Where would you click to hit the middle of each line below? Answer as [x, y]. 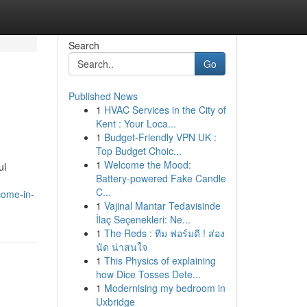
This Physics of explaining [160, 260]
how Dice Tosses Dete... [148, 274]
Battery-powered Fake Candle [161, 178]
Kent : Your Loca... [136, 123]
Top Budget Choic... [138, 151]
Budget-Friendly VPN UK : [160, 137]
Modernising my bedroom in [164, 288]
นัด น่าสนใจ [121, 247]
